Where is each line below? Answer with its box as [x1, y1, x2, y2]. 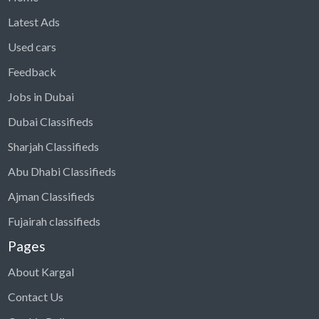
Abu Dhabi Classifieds [7, 164, 116, 178]
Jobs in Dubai [7, 89, 74, 103]
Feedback [7, 64, 56, 78]
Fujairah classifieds [7, 214, 100, 228]
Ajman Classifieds [7, 189, 95, 203]
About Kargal [7, 264, 74, 278]
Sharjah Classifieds [7, 139, 99, 153]
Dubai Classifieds [7, 114, 93, 128]
